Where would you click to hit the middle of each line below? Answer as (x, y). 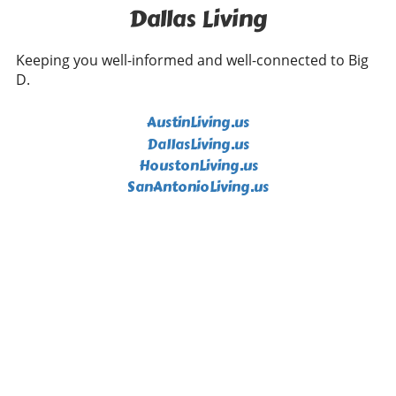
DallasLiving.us (198, 145)
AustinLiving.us (198, 123)
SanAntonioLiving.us (198, 187)
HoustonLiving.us (198, 166)
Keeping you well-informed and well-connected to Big (192, 61)
